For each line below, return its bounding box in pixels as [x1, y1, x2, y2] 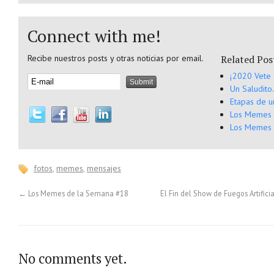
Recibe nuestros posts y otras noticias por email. [28, 52, 204, 64]
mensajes [87, 162, 121, 174]
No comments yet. [18, 249, 127, 267]
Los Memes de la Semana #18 [26, 188, 128, 198]
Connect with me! [28, 24, 161, 47]
